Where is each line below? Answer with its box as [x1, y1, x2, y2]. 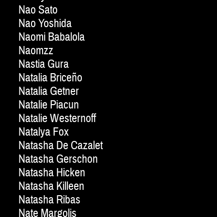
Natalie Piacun [18, 97, 79, 113]
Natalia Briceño [18, 70, 82, 86]
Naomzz [18, 43, 53, 59]
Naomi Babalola [18, 30, 85, 45]
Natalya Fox [18, 124, 69, 140]
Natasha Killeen [18, 179, 84, 194]
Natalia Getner [18, 84, 79, 99]
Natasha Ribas [18, 192, 80, 208]
